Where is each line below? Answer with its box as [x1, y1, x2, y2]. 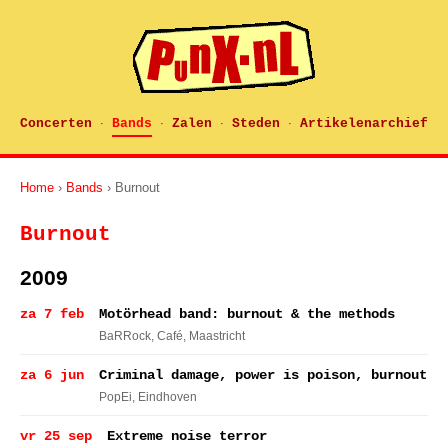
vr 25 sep [20, 428, 92, 444]
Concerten [20, 116, 92, 131]
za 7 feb [20, 306, 84, 322]
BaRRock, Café [99, 329, 183, 343]
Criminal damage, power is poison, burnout [99, 367, 427, 383]
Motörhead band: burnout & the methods [99, 306, 395, 322]
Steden [232, 116, 280, 131]
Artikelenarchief [300, 116, 428, 131]
